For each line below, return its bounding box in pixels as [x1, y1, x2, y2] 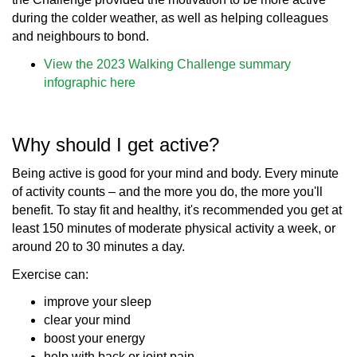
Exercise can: [12, 267, 88, 281]
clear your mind [44, 313, 131, 328]
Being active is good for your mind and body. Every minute [12, 167, 339, 181]
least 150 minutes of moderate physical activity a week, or [12, 222, 335, 236]
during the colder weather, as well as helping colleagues [12, 11, 328, 25]
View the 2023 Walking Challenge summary [44, 57, 291, 71]
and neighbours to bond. [12, 29, 149, 44]
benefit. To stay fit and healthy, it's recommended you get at [12, 203, 342, 218]
